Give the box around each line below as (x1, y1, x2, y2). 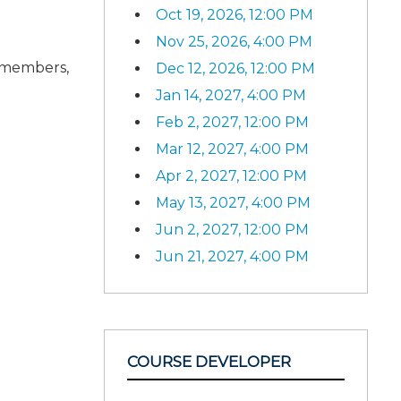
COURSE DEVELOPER (127, 352, 291, 371)
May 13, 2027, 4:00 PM (156, 193, 311, 211)
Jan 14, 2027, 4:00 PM (156, 86, 306, 104)
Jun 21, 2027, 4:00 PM (156, 247, 309, 265)
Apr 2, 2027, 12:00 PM (156, 166, 307, 184)
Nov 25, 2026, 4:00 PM (156, 32, 312, 50)
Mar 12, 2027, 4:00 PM (156, 140, 309, 158)
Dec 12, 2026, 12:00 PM (156, 59, 315, 77)
